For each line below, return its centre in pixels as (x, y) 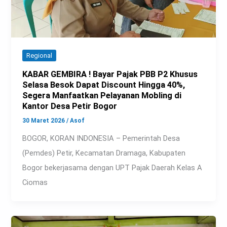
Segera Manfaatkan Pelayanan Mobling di (102, 96)
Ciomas (35, 182)
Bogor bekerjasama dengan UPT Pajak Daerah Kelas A (112, 167)
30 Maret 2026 (45, 120)
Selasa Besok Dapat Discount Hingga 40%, (104, 85)
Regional (40, 56)
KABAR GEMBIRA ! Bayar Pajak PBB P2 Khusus (110, 74)
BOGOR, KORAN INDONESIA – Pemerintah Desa (101, 138)
